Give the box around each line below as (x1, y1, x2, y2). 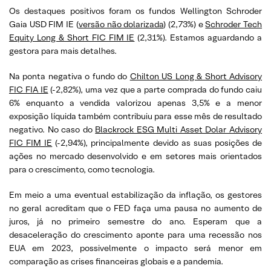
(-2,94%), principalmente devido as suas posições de (52, 137, 263, 148)
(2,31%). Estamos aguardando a (134, 32, 263, 43)
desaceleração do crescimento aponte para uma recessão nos (9, 229, 262, 240)
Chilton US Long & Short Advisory (129, 71, 263, 82)
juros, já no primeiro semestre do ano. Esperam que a (9, 216, 262, 227)
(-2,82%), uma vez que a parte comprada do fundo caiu (48, 84, 262, 95)
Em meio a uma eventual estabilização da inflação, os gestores (9, 189, 262, 200)
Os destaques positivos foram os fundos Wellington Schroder (9, 5, 262, 16)
